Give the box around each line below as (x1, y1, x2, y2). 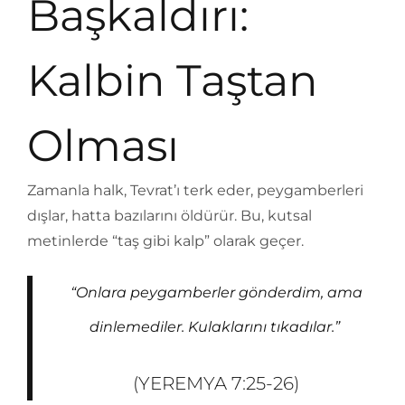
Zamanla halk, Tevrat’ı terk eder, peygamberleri (27, 182, 363, 199)
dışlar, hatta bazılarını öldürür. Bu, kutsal (27, 207, 312, 224)
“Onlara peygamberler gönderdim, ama (70, 284, 363, 301)
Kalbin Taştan (27, 54, 317, 107)
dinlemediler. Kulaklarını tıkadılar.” (89, 318, 340, 335)
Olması (27, 119, 179, 172)
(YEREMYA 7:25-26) (133, 372, 299, 394)
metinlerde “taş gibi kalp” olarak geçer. (27, 232, 304, 250)
